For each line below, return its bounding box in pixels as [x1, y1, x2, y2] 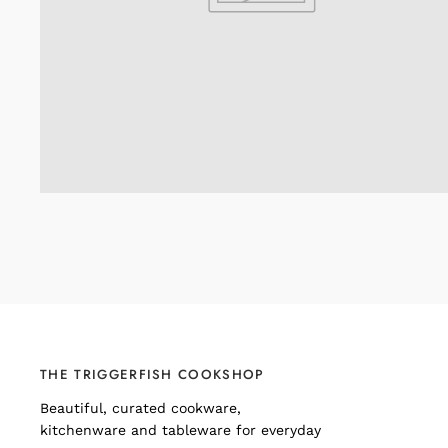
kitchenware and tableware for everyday [40, 422, 321, 439]
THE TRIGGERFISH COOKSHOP [40, 365, 265, 385]
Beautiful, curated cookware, [40, 400, 241, 417]
